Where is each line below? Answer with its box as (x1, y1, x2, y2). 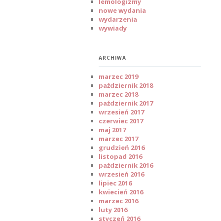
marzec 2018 (99, 89, 138, 99)
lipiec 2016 (99, 178, 132, 187)
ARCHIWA (99, 54, 126, 61)
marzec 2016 (99, 196, 138, 205)
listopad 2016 (99, 151, 142, 161)
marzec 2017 (99, 134, 138, 143)
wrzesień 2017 (99, 107, 144, 116)
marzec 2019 (99, 72, 138, 81)
